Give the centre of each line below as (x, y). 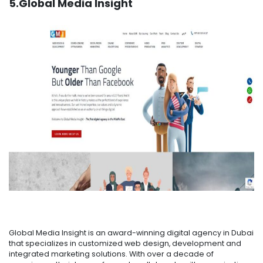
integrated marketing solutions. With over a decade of (111, 254)
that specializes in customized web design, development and (125, 243)
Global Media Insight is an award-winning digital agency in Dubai (131, 232)
